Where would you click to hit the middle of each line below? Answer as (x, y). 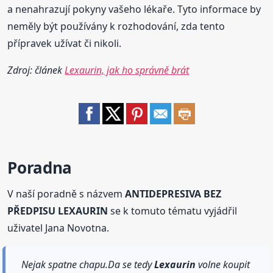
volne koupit (223, 265)
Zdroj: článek (36, 70)
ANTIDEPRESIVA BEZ (173, 194)
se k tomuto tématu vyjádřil (173, 211)
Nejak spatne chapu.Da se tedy (88, 265)
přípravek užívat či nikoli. (65, 44)
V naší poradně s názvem (66, 194)
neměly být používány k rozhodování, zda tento (116, 27)
